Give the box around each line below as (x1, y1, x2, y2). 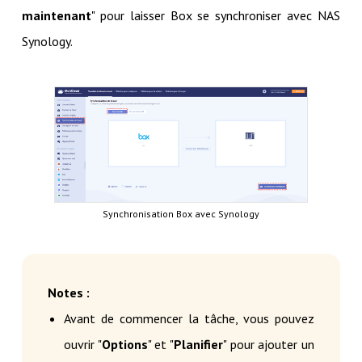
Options (101, 335, 148, 352)
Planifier (174, 335, 224, 352)
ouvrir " (63, 335, 102, 352)
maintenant (21, 7, 91, 24)
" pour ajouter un (223, 335, 315, 352)
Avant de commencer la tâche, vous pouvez (63, 309, 315, 326)
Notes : (47, 284, 90, 301)
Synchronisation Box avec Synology (103, 207, 259, 220)
